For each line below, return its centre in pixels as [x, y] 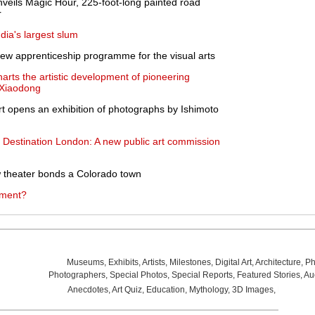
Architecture [278, 262]
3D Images [252, 290]
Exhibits [123, 262]
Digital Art [233, 262]
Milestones [190, 262]
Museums [85, 262]
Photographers [77, 275]
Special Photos [138, 275]
